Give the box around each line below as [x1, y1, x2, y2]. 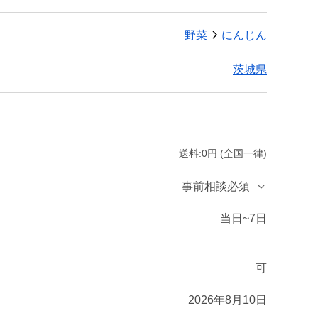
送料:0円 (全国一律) [179, 148, 267, 159]
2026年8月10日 [188, 293, 267, 306]
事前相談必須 [182, 180, 250, 192]
